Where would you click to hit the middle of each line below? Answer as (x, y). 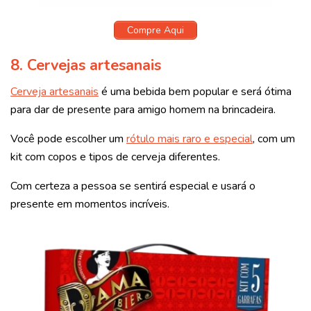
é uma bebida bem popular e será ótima (195, 92)
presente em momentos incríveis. (90, 204)
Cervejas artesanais (94, 65)
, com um (274, 139)
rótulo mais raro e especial (190, 139)
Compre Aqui (155, 30)
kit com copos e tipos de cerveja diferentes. (115, 157)
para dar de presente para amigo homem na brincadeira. (143, 110)
